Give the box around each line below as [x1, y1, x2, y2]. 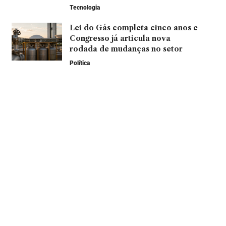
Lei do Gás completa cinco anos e [69, 23, 198, 32]
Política [69, 59, 90, 67]
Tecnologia [69, 4, 100, 11]
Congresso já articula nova [69, 33, 171, 43]
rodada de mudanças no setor [69, 44, 183, 53]
